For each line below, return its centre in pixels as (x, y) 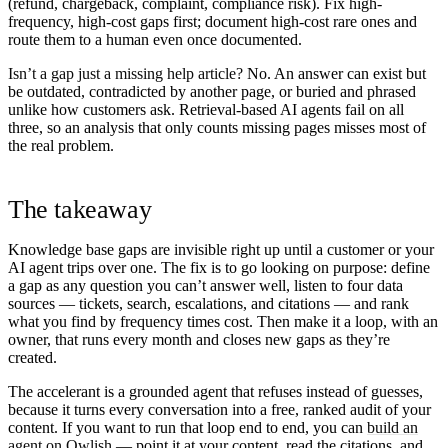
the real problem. (61, 145)
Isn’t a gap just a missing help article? (125, 73)
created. (32, 357)
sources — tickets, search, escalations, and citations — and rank (208, 303)
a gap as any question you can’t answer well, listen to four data (205, 285)
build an (392, 427)
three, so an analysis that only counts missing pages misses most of (217, 127)
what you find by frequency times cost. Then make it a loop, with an (223, 321)
